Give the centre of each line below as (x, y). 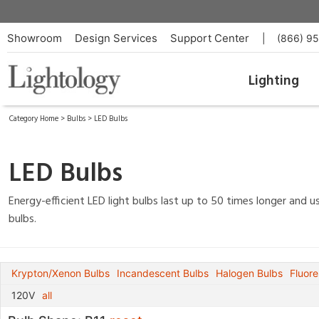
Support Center (210, 38)
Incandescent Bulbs (163, 273)
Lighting (273, 81)
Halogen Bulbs (249, 273)
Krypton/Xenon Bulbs (61, 273)
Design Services (116, 38)
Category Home (34, 119)
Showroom (35, 38)
